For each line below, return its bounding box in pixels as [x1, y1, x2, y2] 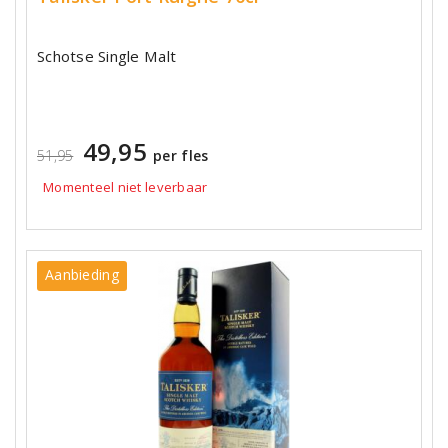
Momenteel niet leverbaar [43, 177, 208, 196]
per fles [153, 145, 209, 165]
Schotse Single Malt [37, 45, 177, 66]
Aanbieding [45, 265, 119, 284]
